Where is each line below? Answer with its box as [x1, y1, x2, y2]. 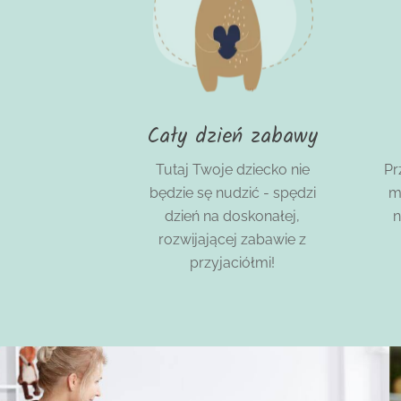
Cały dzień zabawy [147, 121, 318, 154]
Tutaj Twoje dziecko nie [155, 161, 310, 179]
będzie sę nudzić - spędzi [149, 184, 316, 202]
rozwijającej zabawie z [158, 231, 306, 249]
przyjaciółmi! [190, 254, 275, 272]
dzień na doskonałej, [165, 208, 300, 226]
